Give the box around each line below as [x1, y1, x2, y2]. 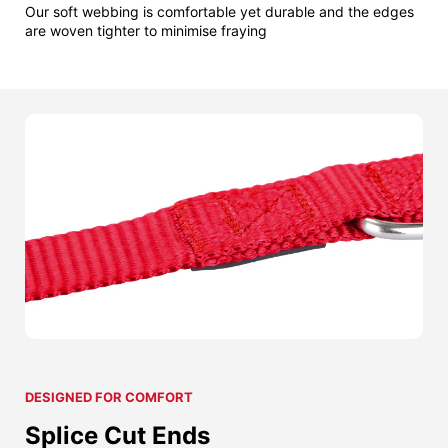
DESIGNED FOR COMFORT [25, 389, 193, 406]
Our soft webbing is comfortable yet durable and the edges [25, 2, 414, 20]
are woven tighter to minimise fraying [25, 21, 267, 39]
